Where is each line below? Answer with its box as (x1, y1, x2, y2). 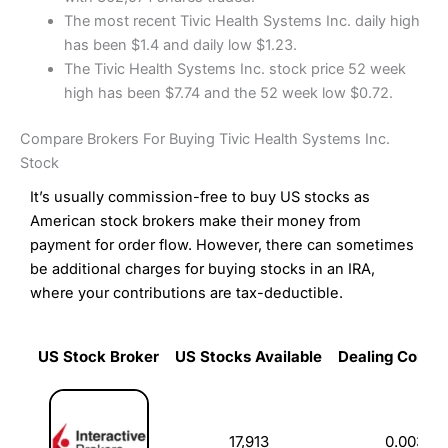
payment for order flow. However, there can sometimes (30, 235, 414, 254)
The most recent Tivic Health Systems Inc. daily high (63, 11, 420, 30)
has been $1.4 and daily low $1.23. (63, 35, 297, 54)
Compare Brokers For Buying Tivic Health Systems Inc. (20, 129, 390, 148)
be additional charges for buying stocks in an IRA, (30, 259, 375, 278)
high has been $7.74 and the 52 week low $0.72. (63, 83, 393, 102)
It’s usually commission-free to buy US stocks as (30, 187, 370, 206)
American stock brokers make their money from (30, 211, 361, 230)
